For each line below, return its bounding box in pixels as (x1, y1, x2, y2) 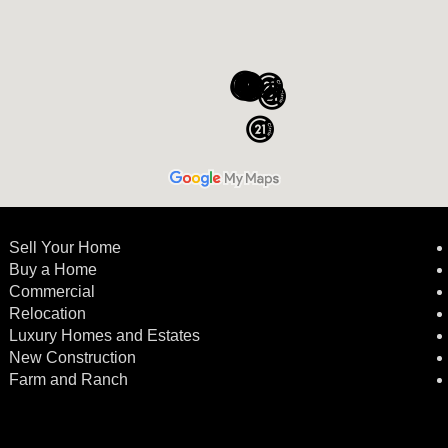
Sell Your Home (9, 239, 122, 257)
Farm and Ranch (9, 371, 129, 389)
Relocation (9, 305, 87, 323)
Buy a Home (9, 261, 98, 279)
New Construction (9, 349, 141, 367)
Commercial (9, 283, 100, 301)
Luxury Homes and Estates (9, 327, 201, 345)
